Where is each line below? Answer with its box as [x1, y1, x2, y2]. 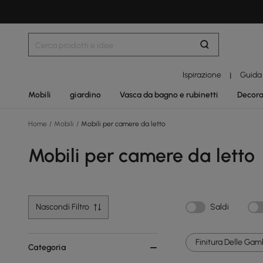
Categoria [28, 242, 66, 252]
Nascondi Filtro [36, 202, 89, 212]
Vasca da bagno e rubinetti [120, 90, 218, 99]
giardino [70, 90, 101, 99]
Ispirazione [183, 70, 222, 79]
